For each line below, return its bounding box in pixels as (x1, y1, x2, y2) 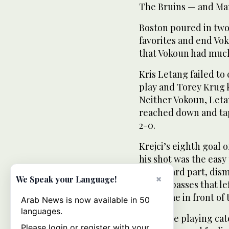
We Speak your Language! (16, 174, 117, 185)
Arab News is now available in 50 (21, 195, 150, 205)
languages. (21, 206, 62, 216)
